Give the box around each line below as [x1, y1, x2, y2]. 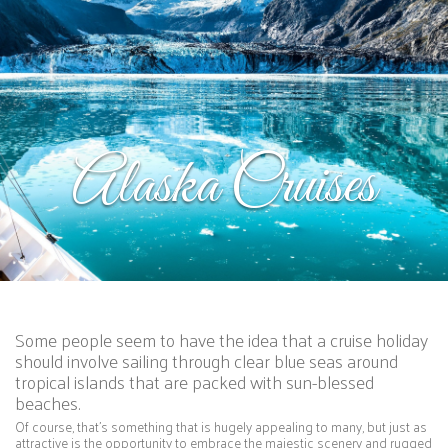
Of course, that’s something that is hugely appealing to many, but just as [15, 413, 427, 439]
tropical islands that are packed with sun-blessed [15, 364, 374, 398]
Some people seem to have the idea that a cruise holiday [15, 322, 428, 356]
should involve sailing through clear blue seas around [15, 343, 398, 377]
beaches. [15, 385, 80, 419]
